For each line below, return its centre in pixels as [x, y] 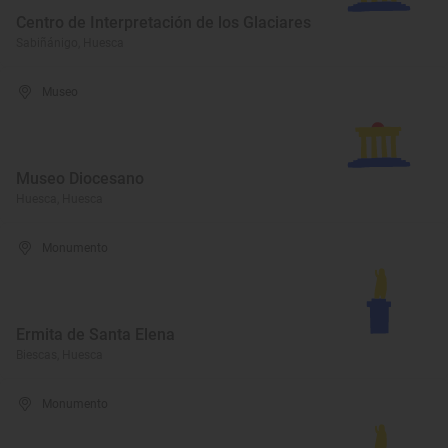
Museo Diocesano [80, 178]
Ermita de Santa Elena [95, 334]
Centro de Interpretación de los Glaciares [163, 22]
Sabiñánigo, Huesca [70, 43]
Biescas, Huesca [59, 355]
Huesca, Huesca [59, 199]
